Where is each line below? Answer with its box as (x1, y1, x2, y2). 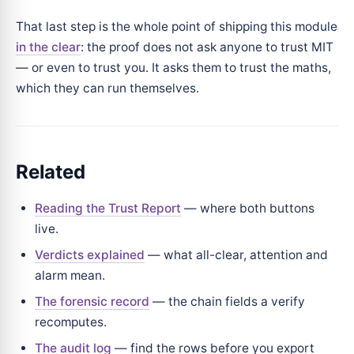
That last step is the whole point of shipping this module (16, 18, 337, 34)
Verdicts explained (35, 247, 145, 262)
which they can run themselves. (16, 80, 199, 96)
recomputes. (35, 314, 107, 330)
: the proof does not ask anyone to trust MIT (81, 39, 333, 55)
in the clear (16, 39, 81, 55)
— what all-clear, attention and (145, 247, 328, 262)
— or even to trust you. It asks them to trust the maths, (16, 59, 331, 75)
